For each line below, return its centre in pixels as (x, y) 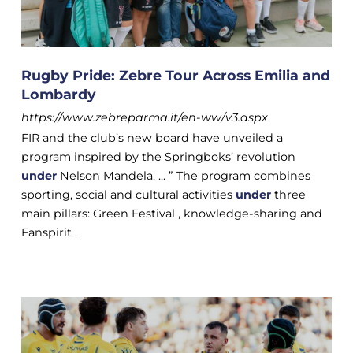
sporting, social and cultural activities (128, 195)
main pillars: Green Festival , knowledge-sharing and (171, 214)
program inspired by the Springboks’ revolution (158, 157)
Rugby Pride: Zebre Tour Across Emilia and (175, 76)
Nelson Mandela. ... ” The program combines (183, 176)
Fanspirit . (49, 233)
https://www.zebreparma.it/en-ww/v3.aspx (144, 118)
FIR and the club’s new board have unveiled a (152, 138)
